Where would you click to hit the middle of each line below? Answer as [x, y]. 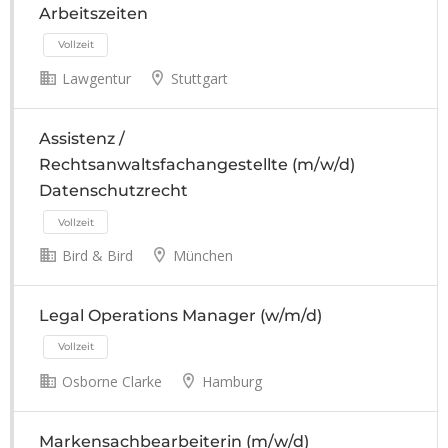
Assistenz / [82, 139]
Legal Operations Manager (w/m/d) [180, 316]
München [201, 256]
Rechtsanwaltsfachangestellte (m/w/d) [197, 165]
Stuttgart [197, 79]
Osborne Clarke [110, 381]
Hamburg [230, 381]
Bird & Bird [95, 256]
